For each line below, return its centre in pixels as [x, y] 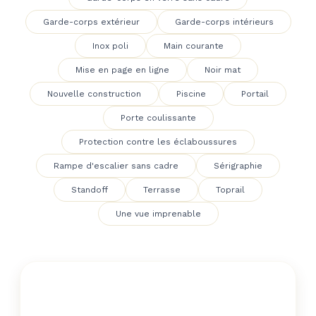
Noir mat [223, 70]
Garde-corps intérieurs [224, 22]
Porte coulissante [158, 118]
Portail [255, 94]
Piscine [191, 94]
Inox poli [110, 46]
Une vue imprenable [158, 214]
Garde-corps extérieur [91, 22]
